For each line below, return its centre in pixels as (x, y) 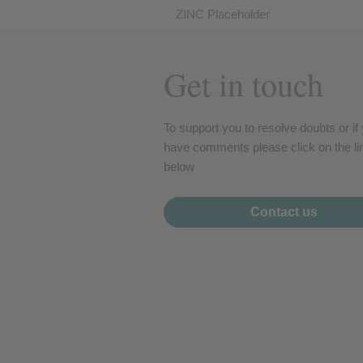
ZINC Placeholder (223, 15)
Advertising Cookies (244, 79)
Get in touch (243, 84)
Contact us (284, 212)
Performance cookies (264, 9)
